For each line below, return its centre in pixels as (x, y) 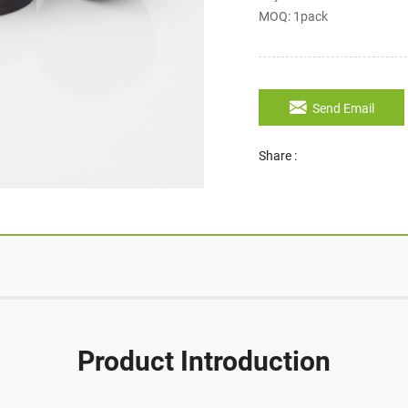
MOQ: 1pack (293, 16)
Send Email (344, 108)
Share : (277, 156)
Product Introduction (204, 361)
